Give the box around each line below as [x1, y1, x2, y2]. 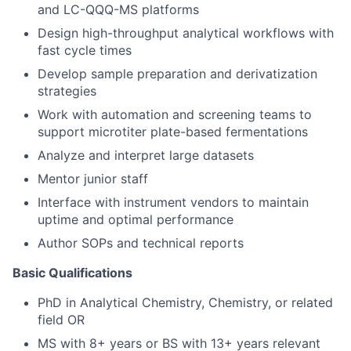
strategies [38, 82, 96, 99]
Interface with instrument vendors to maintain [38, 194, 309, 210]
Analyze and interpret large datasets [38, 147, 254, 163]
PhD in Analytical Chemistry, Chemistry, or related [38, 294, 333, 310]
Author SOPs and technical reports [38, 234, 244, 251]
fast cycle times [38, 42, 132, 58]
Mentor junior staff [38, 170, 148, 186]
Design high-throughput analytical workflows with [38, 24, 334, 41]
